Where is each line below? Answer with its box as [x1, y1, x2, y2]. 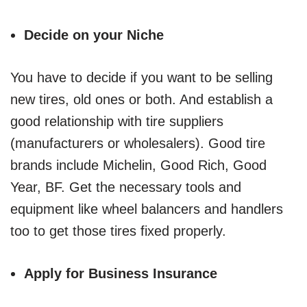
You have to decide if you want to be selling [10, 69, 273, 85]
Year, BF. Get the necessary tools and [10, 179, 241, 195]
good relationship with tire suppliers [10, 113, 223, 129]
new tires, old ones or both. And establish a [10, 91, 273, 107]
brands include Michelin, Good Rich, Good [10, 157, 267, 173]
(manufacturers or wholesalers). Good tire [10, 135, 265, 151]
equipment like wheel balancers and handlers [10, 201, 283, 217]
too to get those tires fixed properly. [10, 223, 226, 238]
